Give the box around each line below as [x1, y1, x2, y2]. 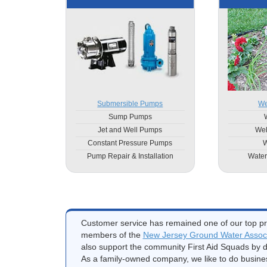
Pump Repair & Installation [86, 151, 173, 160]
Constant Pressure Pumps [88, 138, 173, 147]
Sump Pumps [108, 112, 152, 121]
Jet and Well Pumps [98, 125, 163, 134]
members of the [80, 229, 143, 240]
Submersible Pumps [97, 99, 163, 108]
